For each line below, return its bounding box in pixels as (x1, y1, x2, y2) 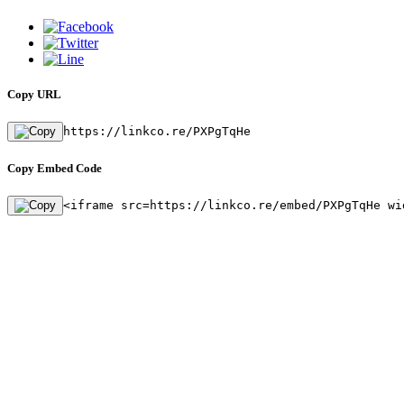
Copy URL (7, 87, 61, 101)
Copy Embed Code (7, 161, 102, 176)
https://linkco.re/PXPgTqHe (63, 124, 251, 139)
